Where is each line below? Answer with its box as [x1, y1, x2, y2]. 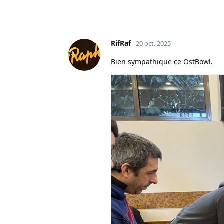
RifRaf [111, 38, 131, 48]
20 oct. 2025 [136, 39, 171, 48]
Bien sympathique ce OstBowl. [111, 57, 213, 67]
